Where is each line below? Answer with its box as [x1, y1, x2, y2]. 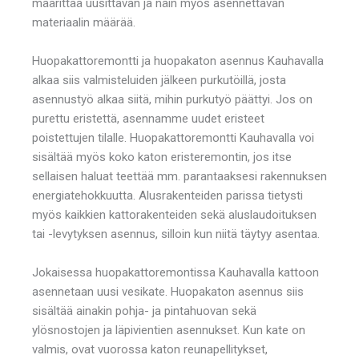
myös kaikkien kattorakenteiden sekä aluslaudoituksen [32, 207, 317, 222]
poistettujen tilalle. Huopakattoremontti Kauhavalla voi [32, 130, 314, 145]
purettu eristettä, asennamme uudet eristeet [32, 111, 264, 126]
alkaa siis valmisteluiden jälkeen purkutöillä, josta [32, 72, 286, 87]
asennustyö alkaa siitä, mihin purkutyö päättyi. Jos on [32, 91, 313, 107]
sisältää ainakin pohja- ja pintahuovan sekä [32, 303, 256, 318]
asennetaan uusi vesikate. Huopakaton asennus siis [32, 284, 304, 299]
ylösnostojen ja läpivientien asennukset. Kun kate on [32, 322, 305, 337]
